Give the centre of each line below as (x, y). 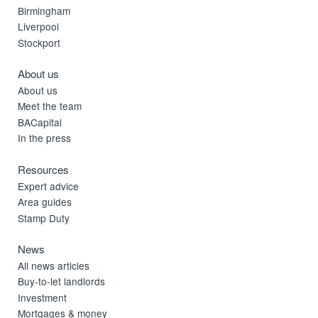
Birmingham (44, 10)
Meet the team (50, 106)
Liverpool (39, 27)
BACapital (40, 122)
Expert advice (49, 186)
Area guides (45, 202)
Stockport (39, 42)
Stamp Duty (44, 218)
